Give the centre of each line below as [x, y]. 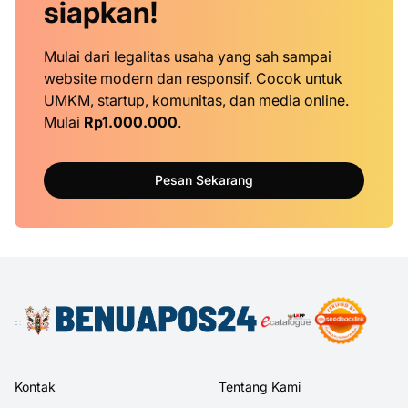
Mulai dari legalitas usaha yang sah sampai [188, 56]
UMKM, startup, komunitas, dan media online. [196, 100]
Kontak [35, 386]
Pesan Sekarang [204, 179]
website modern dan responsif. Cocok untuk [193, 78]
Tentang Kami [260, 386]
